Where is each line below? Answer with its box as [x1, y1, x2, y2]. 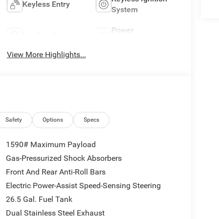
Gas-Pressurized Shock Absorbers [5, 153, 122, 163]
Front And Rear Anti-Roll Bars [5, 167, 106, 176]
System [111, 4, 138, 14]
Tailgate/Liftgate [111, 36, 171, 45]
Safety [5, 116, 22, 123]
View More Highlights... [6, 49, 86, 59]
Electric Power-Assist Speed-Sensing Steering [5, 180, 161, 190]
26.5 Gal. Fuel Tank [5, 194, 72, 204]
